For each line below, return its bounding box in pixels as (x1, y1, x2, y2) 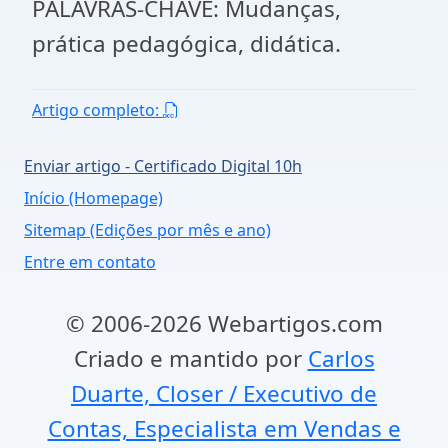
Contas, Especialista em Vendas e (47, 413, 401, 444)
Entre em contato (24, 251, 156, 273)
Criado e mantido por (73, 343, 308, 374)
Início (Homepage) (24, 187, 163, 209)
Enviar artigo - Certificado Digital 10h (24, 155, 302, 177)
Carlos (307, 343, 375, 374)
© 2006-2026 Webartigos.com (65, 308, 383, 339)
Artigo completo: (32, 99, 163, 121)
